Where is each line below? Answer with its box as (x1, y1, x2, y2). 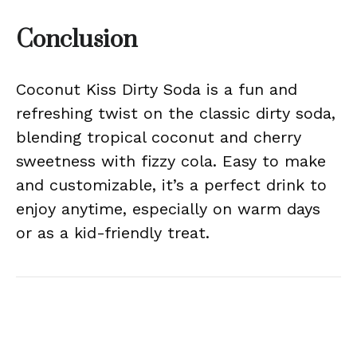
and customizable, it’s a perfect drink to (16, 175, 327, 194)
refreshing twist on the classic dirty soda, (16, 104, 335, 123)
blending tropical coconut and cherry (16, 127, 301, 147)
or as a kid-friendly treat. (16, 223, 210, 242)
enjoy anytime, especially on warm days (16, 199, 320, 218)
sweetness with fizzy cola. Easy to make (16, 151, 326, 171)
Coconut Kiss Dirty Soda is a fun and (16, 80, 297, 99)
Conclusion (16, 25, 137, 55)
